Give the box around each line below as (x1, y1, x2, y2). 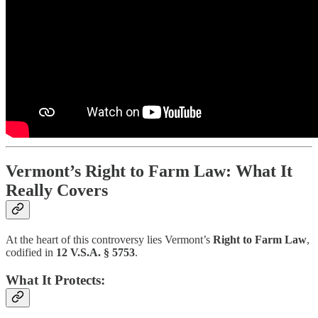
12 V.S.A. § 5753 (56, 246, 135, 258)
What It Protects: (6, 272, 105, 287)
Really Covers (6, 181, 108, 200)
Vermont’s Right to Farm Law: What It (6, 162, 292, 181)
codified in (6, 246, 56, 258)
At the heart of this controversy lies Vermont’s (6, 233, 213, 246)
